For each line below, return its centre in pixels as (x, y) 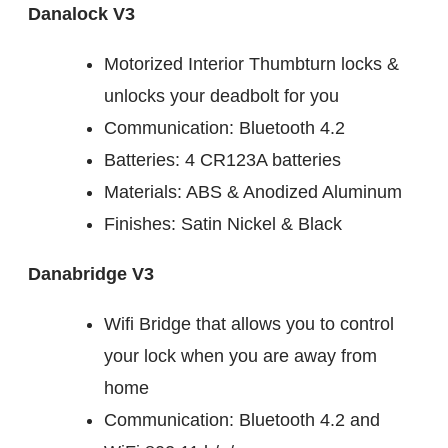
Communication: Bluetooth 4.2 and (242, 419)
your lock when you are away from (240, 355)
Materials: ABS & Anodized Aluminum (253, 191)
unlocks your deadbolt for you (221, 95)
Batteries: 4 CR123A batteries (222, 159)
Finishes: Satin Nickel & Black (223, 223)
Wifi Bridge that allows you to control (249, 323)
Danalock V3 (81, 13)
